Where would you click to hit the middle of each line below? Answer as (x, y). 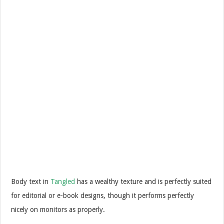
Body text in (31, 181)
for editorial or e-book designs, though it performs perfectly (103, 195)
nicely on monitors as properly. (58, 209)
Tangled (63, 181)
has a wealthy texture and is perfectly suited (143, 181)
